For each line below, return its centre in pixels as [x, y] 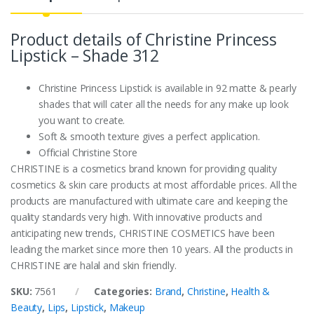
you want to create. [82, 121]
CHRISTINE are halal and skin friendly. [94, 266]
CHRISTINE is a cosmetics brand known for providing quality [144, 169]
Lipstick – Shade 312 [85, 56]
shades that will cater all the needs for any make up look [164, 104]
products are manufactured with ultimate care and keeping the [149, 201]
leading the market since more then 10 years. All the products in [152, 250]
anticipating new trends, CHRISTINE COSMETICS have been [143, 233]
